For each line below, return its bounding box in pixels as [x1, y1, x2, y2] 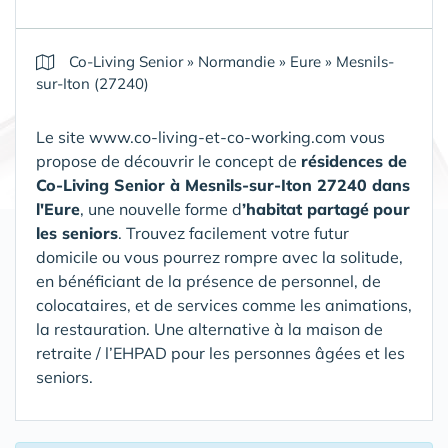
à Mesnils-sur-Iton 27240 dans [170, 175, 410, 195]
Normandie [198, 52, 275, 71]
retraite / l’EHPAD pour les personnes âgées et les [36, 343, 405, 363]
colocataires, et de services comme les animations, [36, 295, 412, 315]
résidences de [301, 151, 407, 171]
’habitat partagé [242, 199, 369, 219]
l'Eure [36, 199, 80, 219]
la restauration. [36, 319, 154, 339]
